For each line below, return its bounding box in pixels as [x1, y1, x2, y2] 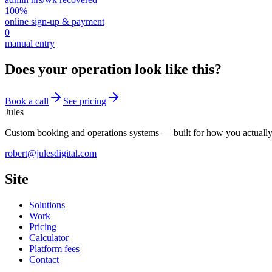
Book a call [5, 95, 49, 106]
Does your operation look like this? [5, 61, 222, 77]
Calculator [29, 232, 69, 243]
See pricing [63, 95, 106, 106]
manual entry [5, 38, 55, 49]
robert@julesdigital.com [5, 148, 97, 158]
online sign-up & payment [5, 16, 104, 27]
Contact [29, 254, 59, 265]
